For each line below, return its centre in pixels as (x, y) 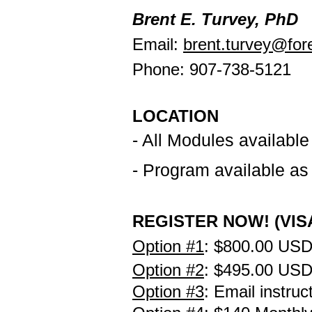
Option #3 (168, 291)
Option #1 (168, 246)
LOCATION (175, 116)
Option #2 (168, 270)
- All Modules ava (200, 140)
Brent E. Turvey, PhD (215, 19)
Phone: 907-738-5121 (212, 69)
